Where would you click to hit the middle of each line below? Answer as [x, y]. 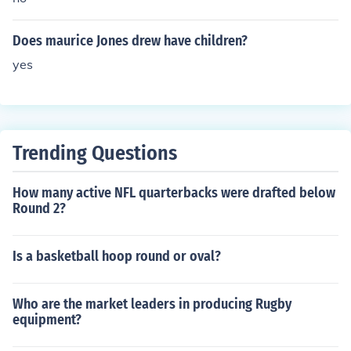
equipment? [47, 320]
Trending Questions [95, 153]
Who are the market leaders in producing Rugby [152, 304]
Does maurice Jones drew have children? [130, 41]
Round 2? [39, 208]
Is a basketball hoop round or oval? [117, 256]
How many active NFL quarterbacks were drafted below [174, 193]
